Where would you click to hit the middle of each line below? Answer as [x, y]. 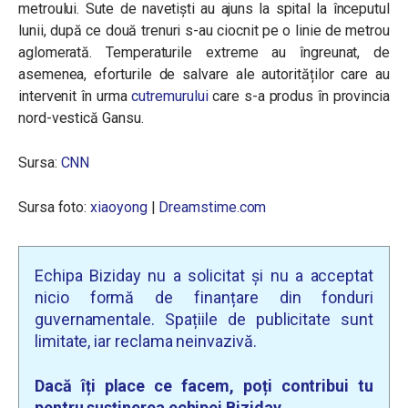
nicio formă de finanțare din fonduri [204, 297]
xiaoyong [119, 207]
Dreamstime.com [213, 207]
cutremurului [172, 96]
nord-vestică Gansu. [81, 118]
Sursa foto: [53, 207]
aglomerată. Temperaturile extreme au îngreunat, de [204, 52]
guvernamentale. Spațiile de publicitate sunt [204, 319]
